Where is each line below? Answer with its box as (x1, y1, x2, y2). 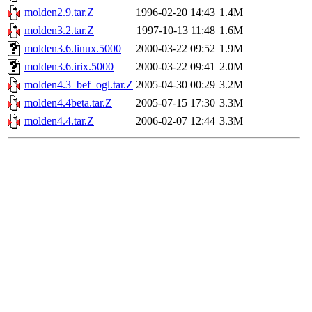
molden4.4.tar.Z (24, 115, 94, 127)
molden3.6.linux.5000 (24, 42, 121, 55)
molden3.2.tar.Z (24, 24, 94, 37)
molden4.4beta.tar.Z (24, 97, 112, 109)
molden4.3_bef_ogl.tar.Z (24, 79, 133, 91)
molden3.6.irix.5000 (24, 61, 114, 73)
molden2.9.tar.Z (24, 6, 94, 19)
